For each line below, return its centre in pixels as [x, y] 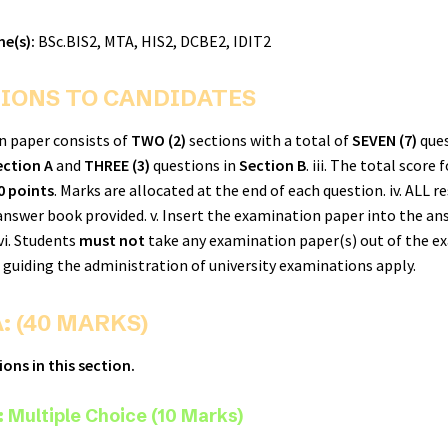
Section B [272, 165]
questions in [194, 165]
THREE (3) [117, 165]
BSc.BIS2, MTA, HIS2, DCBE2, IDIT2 [153, 41]
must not [112, 240]
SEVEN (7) [384, 140]
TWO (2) [158, 140]
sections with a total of [269, 140]
